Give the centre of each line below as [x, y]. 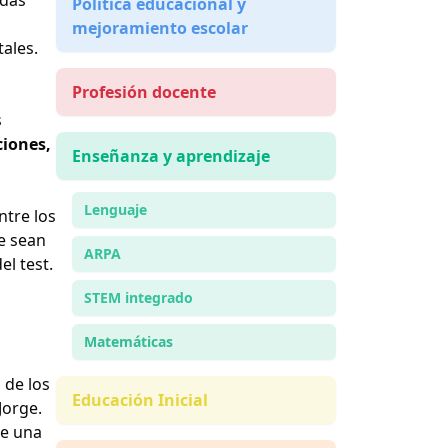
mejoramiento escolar [160, 28]
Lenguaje [115, 210]
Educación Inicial [140, 400]
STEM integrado [138, 298]
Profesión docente [144, 92]
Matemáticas [128, 342]
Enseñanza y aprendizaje [171, 156]
